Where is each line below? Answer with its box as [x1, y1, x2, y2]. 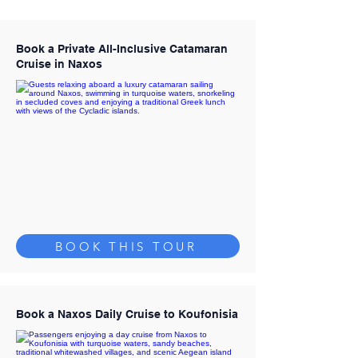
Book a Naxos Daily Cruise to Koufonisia [16, 308, 238, 320]
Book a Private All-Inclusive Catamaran [16, 42, 228, 55]
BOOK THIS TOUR [55, 238, 197, 254]
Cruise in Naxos [16, 58, 102, 70]
